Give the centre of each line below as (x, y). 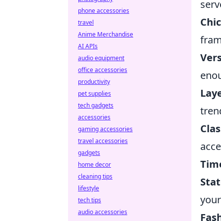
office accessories (103, 70)
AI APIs (88, 46)
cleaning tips (95, 176)
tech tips (90, 200)
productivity (94, 82)
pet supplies (94, 93)
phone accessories (104, 11)
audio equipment (101, 58)
